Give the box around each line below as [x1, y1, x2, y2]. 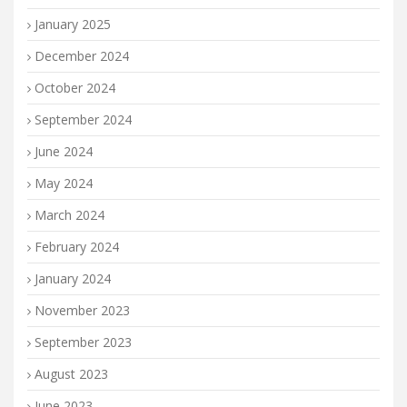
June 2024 [35, 142, 93, 160]
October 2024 [35, 78, 115, 96]
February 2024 [35, 237, 119, 255]
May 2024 [35, 174, 93, 192]
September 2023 [35, 333, 132, 351]
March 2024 [35, 205, 104, 223]
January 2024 [35, 269, 111, 287]
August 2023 [35, 364, 108, 382]
